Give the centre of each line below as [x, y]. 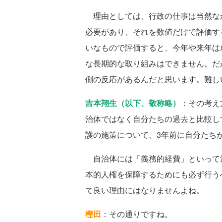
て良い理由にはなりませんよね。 [145, 190]
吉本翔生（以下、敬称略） [133, 103]
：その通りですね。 [137, 214]
